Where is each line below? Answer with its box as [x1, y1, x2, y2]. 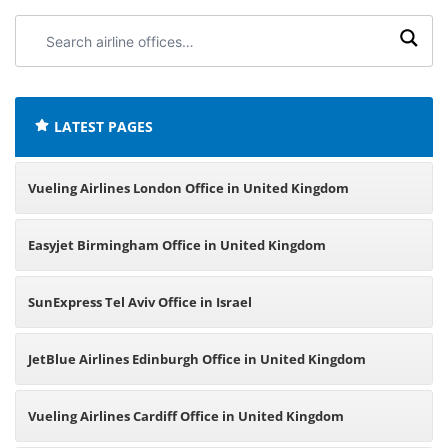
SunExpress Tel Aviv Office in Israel [28, 293, 252, 311]
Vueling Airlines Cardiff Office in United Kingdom [28, 407, 344, 425]
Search [26, 19, 72, 36]
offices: [26, 65, 74, 82]
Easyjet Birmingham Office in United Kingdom [28, 236, 326, 254]
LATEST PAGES [54, 117, 153, 136]
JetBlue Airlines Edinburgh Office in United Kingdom [28, 350, 366, 368]
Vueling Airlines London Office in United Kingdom [28, 179, 349, 197]
